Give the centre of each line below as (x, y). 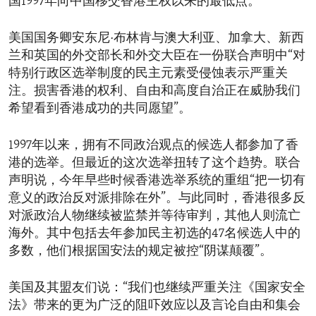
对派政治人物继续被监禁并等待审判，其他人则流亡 (154, 217)
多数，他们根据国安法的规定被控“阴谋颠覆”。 (140, 252)
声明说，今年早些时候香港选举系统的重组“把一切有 (157, 181)
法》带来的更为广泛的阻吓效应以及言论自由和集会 (154, 306)
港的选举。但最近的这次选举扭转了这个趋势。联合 (154, 164)
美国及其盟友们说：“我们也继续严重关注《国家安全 (157, 288)
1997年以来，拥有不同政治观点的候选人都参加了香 (153, 146)
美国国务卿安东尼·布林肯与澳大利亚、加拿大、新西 (156, 39)
